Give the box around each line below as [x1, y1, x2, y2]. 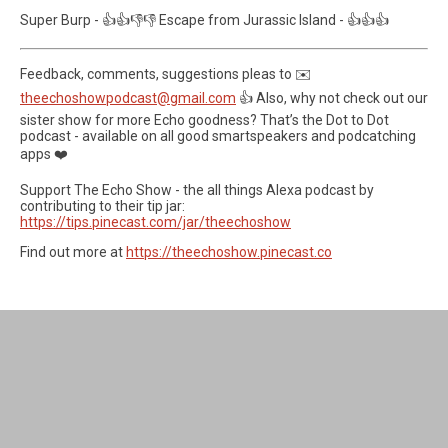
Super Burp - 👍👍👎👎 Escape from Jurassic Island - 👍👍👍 [20, 11, 389, 28]
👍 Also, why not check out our [236, 89, 428, 106]
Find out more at [20, 243, 126, 260]
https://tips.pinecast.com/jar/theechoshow [20, 213, 291, 230]
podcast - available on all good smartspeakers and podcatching [20, 127, 416, 144]
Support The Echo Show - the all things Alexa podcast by [20, 181, 374, 198]
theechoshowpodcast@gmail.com [20, 89, 236, 106]
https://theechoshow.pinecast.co [126, 243, 332, 260]
